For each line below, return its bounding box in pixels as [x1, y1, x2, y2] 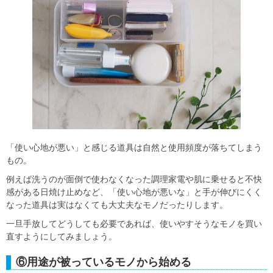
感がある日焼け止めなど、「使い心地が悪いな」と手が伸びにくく [6, 186, 262, 197]
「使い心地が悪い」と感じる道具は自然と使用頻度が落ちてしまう [6, 142, 262, 152]
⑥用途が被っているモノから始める [16, 255, 191, 268]
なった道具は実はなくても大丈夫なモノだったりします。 [6, 199, 228, 210]
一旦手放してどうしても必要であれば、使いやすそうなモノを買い [6, 218, 262, 229]
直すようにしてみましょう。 [6, 231, 117, 241]
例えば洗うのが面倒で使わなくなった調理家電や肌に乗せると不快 [6, 174, 262, 184]
